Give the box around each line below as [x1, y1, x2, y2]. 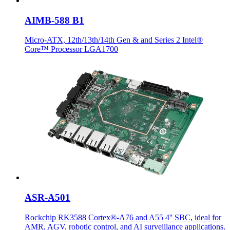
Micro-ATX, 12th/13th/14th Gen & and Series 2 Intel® [25, 35, 203, 45]
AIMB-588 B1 [25, 14, 84, 26]
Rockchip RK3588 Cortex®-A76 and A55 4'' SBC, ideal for [25, 213, 221, 222]
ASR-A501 [25, 192, 70, 203]
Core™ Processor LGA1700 [25, 45, 118, 54]
